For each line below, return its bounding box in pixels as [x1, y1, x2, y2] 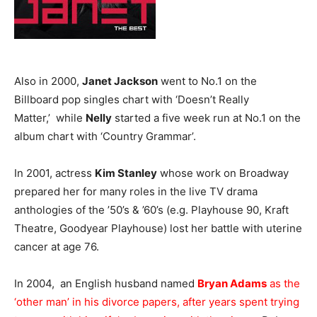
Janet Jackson [82, 74, 158, 88]
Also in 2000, [14, 74, 82, 88]
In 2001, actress [14, 166, 95, 180]
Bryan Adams [197, 277, 267, 290]
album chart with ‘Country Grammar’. [14, 129, 196, 143]
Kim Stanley [95, 166, 157, 180]
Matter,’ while [14, 111, 86, 125]
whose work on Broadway [157, 166, 289, 180]
